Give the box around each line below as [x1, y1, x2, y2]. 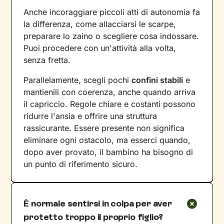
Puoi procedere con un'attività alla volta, [23, 42, 176, 53]
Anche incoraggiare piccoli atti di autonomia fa [23, 6, 200, 17]
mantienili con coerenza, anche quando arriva [23, 86, 196, 97]
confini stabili [131, 74, 183, 85]
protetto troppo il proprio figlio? [23, 211, 163, 222]
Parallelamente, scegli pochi [23, 74, 132, 85]
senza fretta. [23, 54, 71, 65]
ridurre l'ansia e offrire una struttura [23, 110, 157, 121]
